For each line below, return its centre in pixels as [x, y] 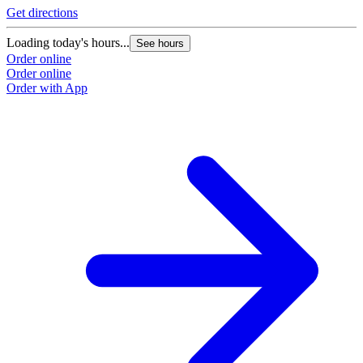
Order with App [47, 88]
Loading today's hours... [68, 43]
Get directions [42, 13]
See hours [160, 44]
